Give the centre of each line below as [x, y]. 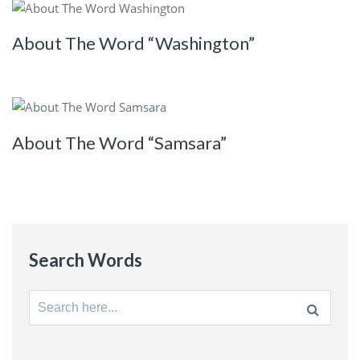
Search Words [85, 260]
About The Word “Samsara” [119, 142]
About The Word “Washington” [133, 43]
